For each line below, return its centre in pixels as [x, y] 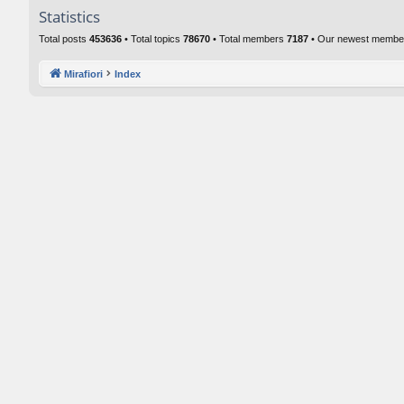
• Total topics [152, 39]
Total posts [64, 39]
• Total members [248, 39]
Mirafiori [83, 73]
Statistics [69, 17]
